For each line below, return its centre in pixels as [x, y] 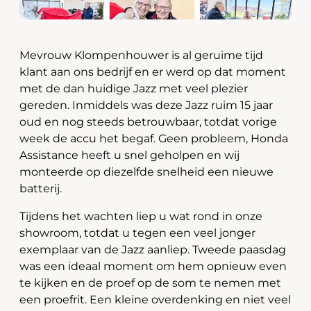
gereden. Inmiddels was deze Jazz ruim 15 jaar [146, 105]
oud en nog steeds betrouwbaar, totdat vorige [148, 122]
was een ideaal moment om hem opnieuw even [153, 266]
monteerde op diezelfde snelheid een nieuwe [146, 172]
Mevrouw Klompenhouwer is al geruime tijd [141, 55]
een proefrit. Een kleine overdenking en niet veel [155, 300]
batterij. [41, 188]
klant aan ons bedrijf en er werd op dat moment [153, 72]
